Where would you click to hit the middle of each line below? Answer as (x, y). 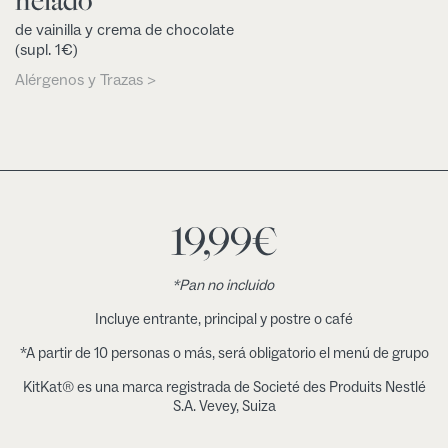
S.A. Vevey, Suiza (224, 406)
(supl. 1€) (46, 49)
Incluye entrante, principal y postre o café (224, 319)
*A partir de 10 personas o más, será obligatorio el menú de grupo (224, 353)
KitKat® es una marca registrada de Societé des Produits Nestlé (224, 387)
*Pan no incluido (224, 285)
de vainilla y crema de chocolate (124, 29)
